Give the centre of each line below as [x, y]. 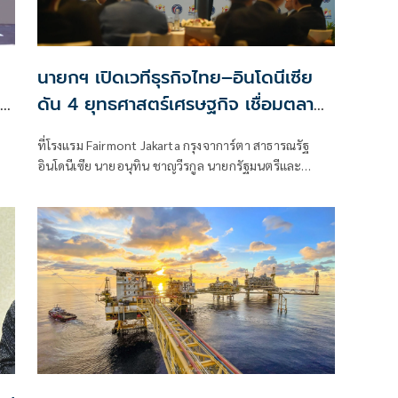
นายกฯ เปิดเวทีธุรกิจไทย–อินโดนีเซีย [175, 77]
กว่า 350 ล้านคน [100, 130]
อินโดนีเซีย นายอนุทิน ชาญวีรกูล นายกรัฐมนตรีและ [169, 165]
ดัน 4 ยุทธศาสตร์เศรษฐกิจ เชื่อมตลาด [181, 103]
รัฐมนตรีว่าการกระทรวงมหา [111, 185]
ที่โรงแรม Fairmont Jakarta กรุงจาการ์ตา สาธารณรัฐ [173, 144]
